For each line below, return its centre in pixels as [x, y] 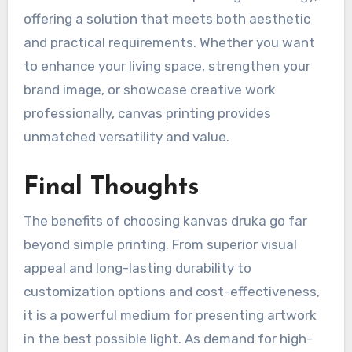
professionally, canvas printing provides [147, 113]
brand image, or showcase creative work [149, 89]
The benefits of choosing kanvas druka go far [165, 221]
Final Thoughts [111, 187]
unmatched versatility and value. [126, 136]
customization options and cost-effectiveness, [171, 292]
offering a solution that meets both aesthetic [167, 18]
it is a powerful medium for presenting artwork [170, 315]
